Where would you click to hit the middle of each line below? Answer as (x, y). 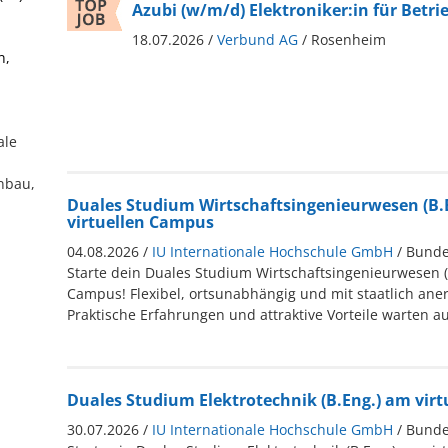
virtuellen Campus (140, 221)
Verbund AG (257, 39)
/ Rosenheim (343, 39)
